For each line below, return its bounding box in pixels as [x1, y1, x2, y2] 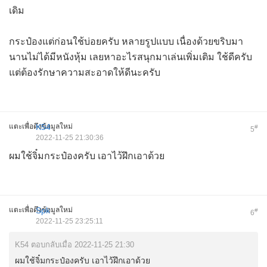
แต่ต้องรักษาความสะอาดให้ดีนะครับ [9, 67, 160, 77]
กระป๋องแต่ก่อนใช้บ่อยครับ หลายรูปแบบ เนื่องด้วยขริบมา [9, 36, 243, 46]
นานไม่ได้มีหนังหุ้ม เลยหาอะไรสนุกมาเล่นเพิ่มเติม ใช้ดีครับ [9, 52, 252, 62]
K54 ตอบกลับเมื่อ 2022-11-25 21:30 [15, 240, 134, 249]
